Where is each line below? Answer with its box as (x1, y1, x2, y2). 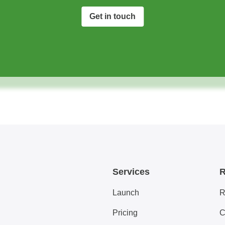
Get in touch (89, 12, 136, 21)
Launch (113, 188, 139, 197)
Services (113, 167, 150, 177)
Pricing (113, 208, 138, 217)
